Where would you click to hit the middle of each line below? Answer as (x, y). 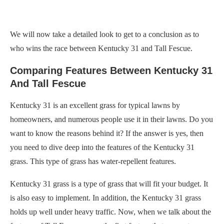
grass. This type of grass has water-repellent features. (93, 161)
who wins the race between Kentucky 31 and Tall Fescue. (101, 48)
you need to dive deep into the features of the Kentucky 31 (102, 147)
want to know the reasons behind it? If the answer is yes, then (107, 133)
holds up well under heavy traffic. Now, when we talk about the (110, 211)
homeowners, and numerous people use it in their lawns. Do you (111, 119)
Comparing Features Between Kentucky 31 (111, 70)
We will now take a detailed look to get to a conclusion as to (104, 34)
